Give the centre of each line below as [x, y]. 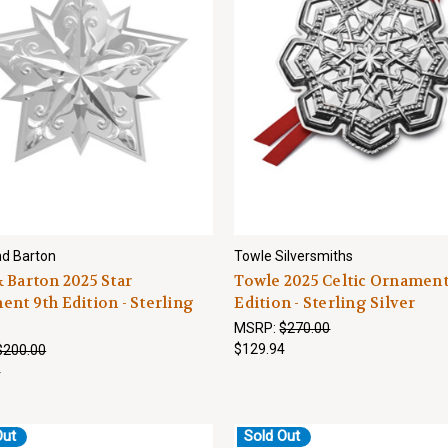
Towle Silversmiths [294, 256]
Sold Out [272, 436]
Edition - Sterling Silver [325, 303]
